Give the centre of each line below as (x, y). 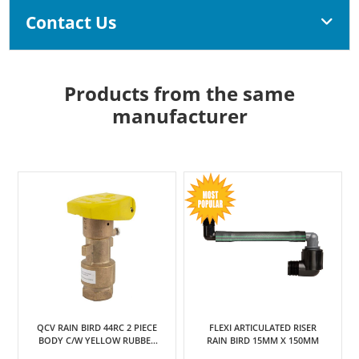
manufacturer (179, 115)
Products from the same (179, 93)
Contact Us (71, 22)
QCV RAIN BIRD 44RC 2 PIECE (97, 328)
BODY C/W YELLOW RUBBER (97, 341)
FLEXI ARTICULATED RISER (263, 328)
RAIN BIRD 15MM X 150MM (263, 341)
